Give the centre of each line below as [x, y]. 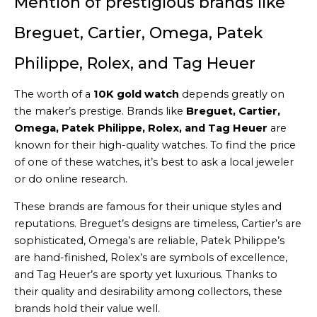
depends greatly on [232, 94]
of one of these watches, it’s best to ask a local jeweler [154, 162]
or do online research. [71, 179]
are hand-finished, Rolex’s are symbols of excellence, [151, 257]
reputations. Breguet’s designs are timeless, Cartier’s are [158, 223]
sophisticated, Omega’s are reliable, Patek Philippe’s [149, 240]
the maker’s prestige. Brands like [100, 111]
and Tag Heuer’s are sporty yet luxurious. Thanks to [146, 274]
